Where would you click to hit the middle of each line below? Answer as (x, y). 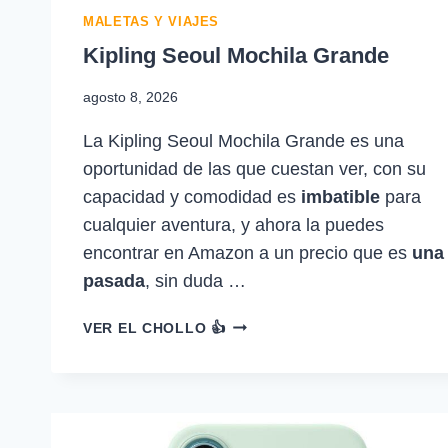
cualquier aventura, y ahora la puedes (233, 225)
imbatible (340, 197)
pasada (114, 281)
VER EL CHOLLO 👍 (154, 328)
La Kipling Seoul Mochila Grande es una (243, 141)
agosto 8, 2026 (130, 97)
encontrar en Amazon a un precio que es (247, 253)
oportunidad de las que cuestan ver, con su (254, 169)
